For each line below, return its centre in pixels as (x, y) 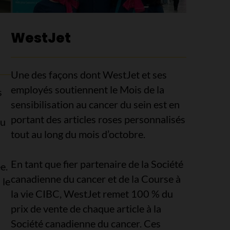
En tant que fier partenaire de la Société (97, 164)
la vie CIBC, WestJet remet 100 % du (92, 193)
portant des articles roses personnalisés (98, 119)
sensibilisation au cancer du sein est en (95, 104)
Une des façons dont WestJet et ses (89, 74)
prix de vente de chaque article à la (86, 208)
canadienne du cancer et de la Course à (96, 178)
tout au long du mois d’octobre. (78, 134)
